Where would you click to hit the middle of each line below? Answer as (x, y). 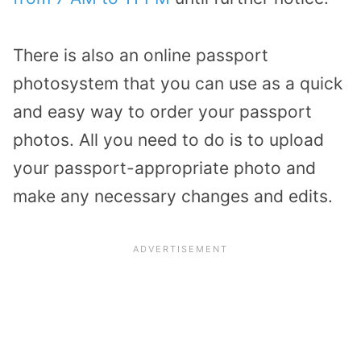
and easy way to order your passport (162, 112)
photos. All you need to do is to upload (168, 140)
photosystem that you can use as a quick (178, 84)
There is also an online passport (141, 56)
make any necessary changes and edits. (173, 197)
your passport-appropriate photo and (164, 168)
